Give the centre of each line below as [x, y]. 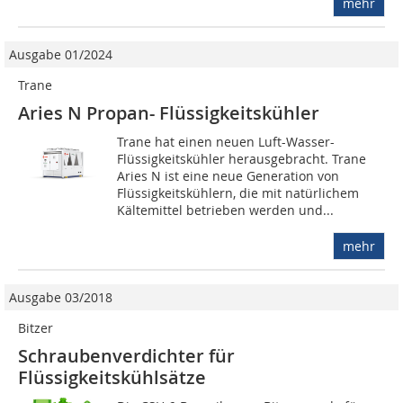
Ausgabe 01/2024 [61, 55]
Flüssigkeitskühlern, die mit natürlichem [238, 193]
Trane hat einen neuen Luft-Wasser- [226, 142]
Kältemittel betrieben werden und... [226, 210]
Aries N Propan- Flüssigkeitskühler [169, 113]
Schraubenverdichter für [126, 356]
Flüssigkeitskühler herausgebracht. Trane [242, 159]
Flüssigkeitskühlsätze [112, 378]
